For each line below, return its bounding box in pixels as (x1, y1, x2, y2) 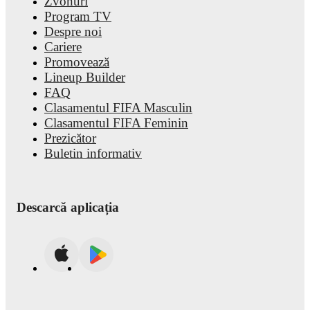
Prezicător (44, 131, 96, 145)
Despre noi (44, 24, 102, 39)
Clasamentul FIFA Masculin (44, 100, 192, 115)
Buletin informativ (44, 146, 142, 161)
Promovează (44, 55, 109, 69)
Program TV (44, 9, 111, 24)
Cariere (44, 39, 82, 54)
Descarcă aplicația (17, 199, 119, 215)
